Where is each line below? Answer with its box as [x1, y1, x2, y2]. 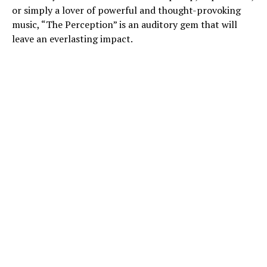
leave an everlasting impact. [12, 32, 133, 45]
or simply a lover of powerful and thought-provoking [12, 3, 241, 17]
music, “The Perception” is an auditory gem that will [12, 17, 237, 31]
